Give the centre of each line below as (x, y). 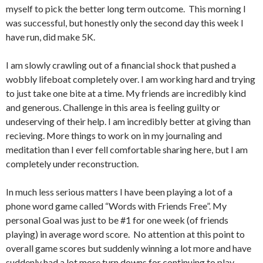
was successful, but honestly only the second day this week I (125, 23)
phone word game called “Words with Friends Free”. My (116, 206)
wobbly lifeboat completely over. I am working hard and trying (131, 79)
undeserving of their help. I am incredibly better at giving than (128, 121)
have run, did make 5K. (50, 37)
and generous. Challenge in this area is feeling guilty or (113, 107)
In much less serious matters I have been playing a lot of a (119, 192)
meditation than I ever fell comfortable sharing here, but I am (127, 149)
